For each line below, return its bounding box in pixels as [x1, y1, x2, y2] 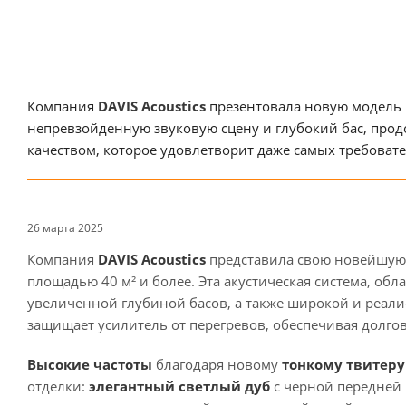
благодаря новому [152, 355, 282, 374]
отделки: [27, 377, 85, 396]
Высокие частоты [27, 355, 152, 374]
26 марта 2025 [27, 220, 103, 237]
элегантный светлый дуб [85, 377, 274, 396]
